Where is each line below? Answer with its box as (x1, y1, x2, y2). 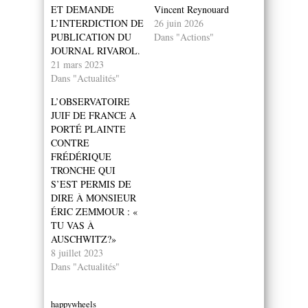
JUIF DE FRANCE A (51, 108, 136, 122)
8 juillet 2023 (51, 245, 103, 259)
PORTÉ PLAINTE (51, 122, 126, 135)
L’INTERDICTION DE (51, 16, 144, 30)
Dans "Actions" (154, 30, 214, 43)
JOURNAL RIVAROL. (51, 43, 140, 57)
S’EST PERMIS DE (51, 177, 131, 190)
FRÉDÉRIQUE (51, 149, 111, 163)
